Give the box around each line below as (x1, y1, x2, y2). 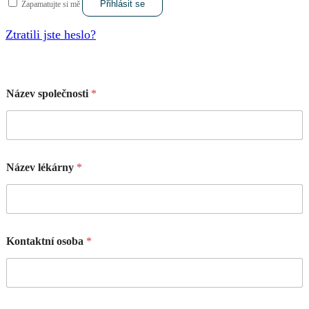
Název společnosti (6, 88, 91, 100)
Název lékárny (6, 161, 77, 174)
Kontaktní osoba (6, 235, 86, 248)
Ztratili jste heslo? (6, 28, 96, 42)
